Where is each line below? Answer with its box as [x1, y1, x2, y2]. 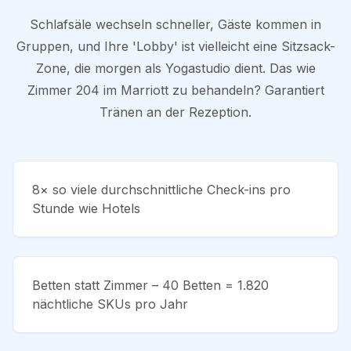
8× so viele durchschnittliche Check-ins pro [32, 181, 291, 197]
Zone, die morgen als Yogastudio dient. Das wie [35, 60, 316, 76]
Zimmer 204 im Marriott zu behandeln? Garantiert [27, 81, 324, 98]
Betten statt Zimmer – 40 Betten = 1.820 [32, 277, 269, 293]
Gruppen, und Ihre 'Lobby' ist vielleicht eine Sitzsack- [16, 38, 335, 54]
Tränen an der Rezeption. [100, 103, 251, 120]
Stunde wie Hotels [32, 200, 140, 216]
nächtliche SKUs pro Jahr [32, 295, 188, 312]
